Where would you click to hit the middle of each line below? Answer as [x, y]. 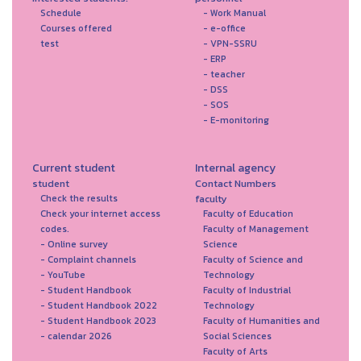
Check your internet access [100, 214]
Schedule [61, 13]
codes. [55, 229]
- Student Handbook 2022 [99, 305]
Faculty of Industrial [247, 290]
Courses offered [76, 28]
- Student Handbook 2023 [98, 321]
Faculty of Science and [253, 259]
